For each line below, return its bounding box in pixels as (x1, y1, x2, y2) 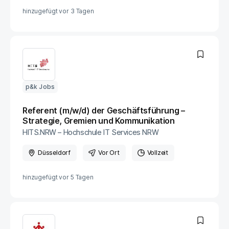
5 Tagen (70, 173, 94, 181)
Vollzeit (147, 149, 169, 156)
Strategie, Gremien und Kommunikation (22, 116, 175, 126)
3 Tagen (70, 7, 94, 15)
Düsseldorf (38, 149, 71, 156)
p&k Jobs (26, 83, 55, 90)
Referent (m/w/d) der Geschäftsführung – (22, 105, 185, 116)
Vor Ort (98, 149, 120, 156)
